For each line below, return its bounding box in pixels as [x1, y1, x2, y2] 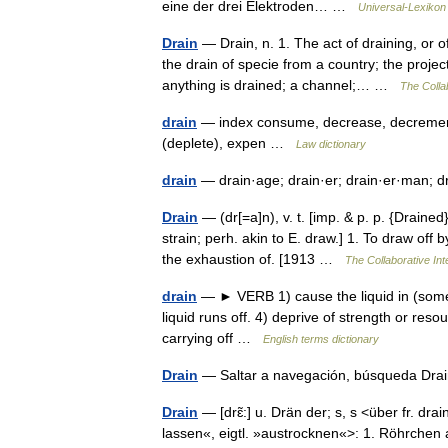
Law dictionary [296, 138, 366, 150]
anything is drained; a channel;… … [162, 77, 400, 93]
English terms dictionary [263, 333, 379, 345]
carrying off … [162, 330, 263, 346]
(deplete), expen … [162, 135, 296, 151]
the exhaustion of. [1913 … [162, 251, 345, 267]
